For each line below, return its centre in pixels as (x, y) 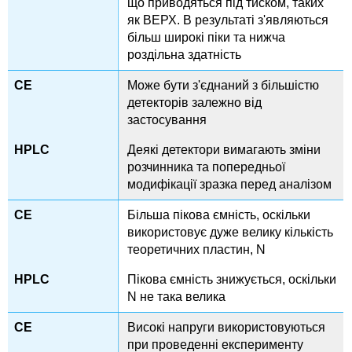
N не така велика (177, 297)
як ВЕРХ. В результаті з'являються (228, 20)
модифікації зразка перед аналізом (230, 185)
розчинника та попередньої (207, 167)
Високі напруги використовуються (227, 328)
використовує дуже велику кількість (231, 233)
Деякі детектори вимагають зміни (224, 150)
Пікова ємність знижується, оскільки (232, 280)
